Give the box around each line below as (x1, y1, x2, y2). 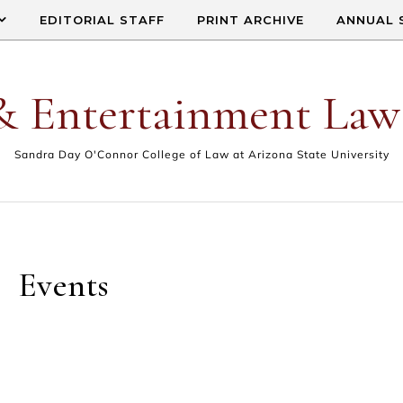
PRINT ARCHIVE (197, 13, 304, 27)
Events (17, 264, 110, 306)
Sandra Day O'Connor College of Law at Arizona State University (13, 148, 390, 161)
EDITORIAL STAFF (40, 13, 165, 27)
